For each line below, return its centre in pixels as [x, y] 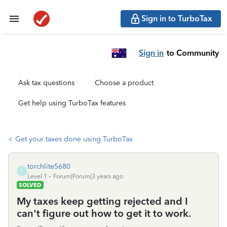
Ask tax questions [46, 83]
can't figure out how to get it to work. [104, 213]
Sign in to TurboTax [177, 18]
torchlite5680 [49, 166]
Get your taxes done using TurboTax [74, 139]
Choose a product [124, 83]
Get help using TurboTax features [72, 103]
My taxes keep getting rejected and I [102, 201]
